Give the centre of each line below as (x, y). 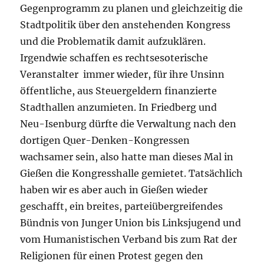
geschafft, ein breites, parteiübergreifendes (122, 206)
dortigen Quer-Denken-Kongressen (105, 140)
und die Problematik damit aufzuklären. (113, 41)
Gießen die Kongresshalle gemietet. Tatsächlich (132, 173)
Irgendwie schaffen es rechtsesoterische (114, 57)
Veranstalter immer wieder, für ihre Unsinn (123, 74)
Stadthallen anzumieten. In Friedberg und (119, 107)
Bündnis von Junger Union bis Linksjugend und (131, 222)
